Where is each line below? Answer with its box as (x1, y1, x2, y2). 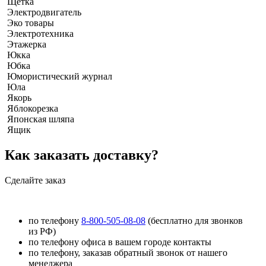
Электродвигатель (7, 7, 81, 17)
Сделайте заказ (5, 175, 65, 185)
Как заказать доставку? (5, 147, 159, 163)
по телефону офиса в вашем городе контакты (28, 236, 211, 247)
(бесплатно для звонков (145, 215, 243, 226)
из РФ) (28, 226, 56, 236)
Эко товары (7, 17, 54, 28)
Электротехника (7, 28, 74, 39)
